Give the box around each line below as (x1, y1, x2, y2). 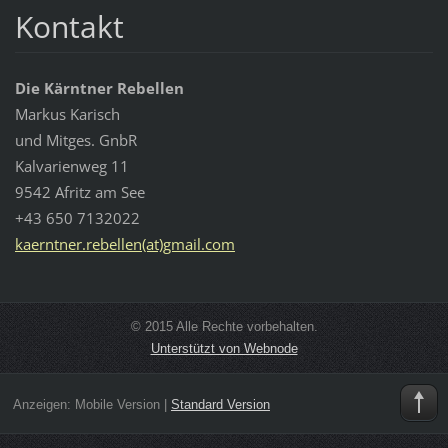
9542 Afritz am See (14, 182, 145, 203)
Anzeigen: (12, 396, 75, 412)
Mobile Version (74, 396, 160, 412)
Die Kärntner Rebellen (14, 78, 184, 99)
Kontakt (14, 6, 124, 48)
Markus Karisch (14, 104, 120, 125)
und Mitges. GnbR (14, 130, 137, 151)
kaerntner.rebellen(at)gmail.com (14, 234, 235, 255)
